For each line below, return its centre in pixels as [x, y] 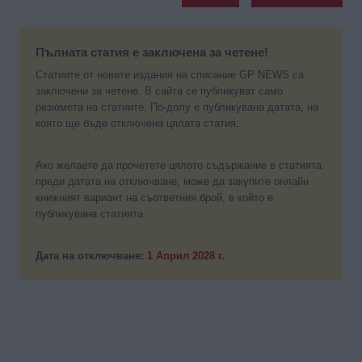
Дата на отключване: [91, 256]
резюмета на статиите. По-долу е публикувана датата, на [177, 107]
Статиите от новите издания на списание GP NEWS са [170, 75]
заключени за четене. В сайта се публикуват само [159, 91]
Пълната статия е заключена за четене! [152, 52]
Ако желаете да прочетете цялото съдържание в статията [179, 166]
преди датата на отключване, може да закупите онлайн [172, 182]
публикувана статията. [91, 214]
